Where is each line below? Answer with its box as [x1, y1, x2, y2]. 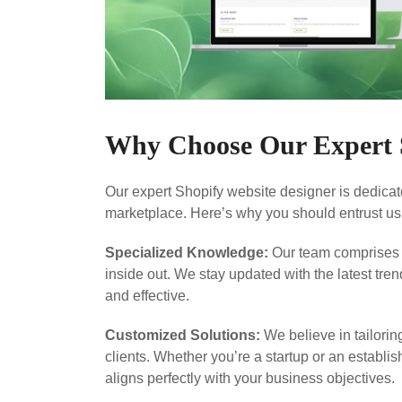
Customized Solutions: [105, 328, 260, 344]
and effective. [105, 288, 189, 304]
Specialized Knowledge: [105, 245, 268, 261]
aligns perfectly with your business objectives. [105, 371, 395, 387]
